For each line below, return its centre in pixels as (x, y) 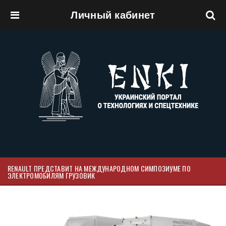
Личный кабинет (113, 15)
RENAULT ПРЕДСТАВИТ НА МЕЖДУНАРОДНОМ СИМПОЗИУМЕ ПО (99, 168)
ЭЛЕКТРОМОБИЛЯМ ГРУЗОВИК (51, 175)
